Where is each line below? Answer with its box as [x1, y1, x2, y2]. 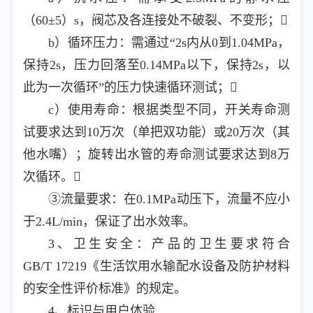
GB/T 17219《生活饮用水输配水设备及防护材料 [23, 259, 290, 273]
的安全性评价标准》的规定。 [23, 282, 187, 296]
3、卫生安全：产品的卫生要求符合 [48, 237, 290, 251]
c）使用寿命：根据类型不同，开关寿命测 [48, 103, 290, 117]
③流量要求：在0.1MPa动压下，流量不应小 [48, 192, 290, 206]
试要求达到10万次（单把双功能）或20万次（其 [23, 125, 290, 139]
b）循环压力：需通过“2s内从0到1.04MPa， [48, 36, 290, 50]
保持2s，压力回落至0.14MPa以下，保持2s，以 [23, 58, 290, 72]
